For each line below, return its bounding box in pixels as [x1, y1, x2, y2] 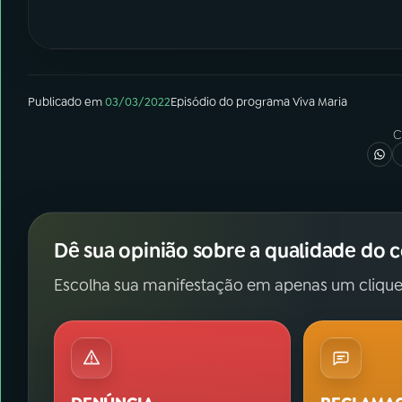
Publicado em [28, 94, 102, 109]
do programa [216, 94, 293, 109]
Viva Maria [293, 94, 347, 109]
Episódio [170, 94, 216, 109]
